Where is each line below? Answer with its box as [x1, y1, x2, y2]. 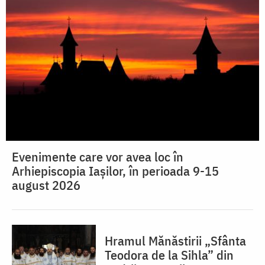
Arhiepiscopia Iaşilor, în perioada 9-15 [12, 161, 219, 179]
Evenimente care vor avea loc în [12, 147, 183, 165]
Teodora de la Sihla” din [105, 245, 234, 263]
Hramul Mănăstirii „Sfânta [105, 231, 246, 249]
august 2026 [12, 176, 80, 193]
